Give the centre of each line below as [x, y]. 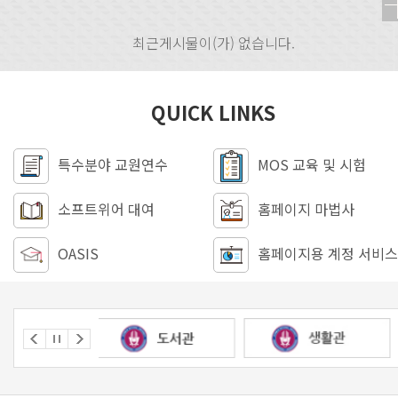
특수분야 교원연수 [113, 165]
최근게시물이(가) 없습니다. [213, 43]
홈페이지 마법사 [306, 209]
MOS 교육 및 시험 [312, 165]
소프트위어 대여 [106, 209]
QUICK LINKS [213, 112]
